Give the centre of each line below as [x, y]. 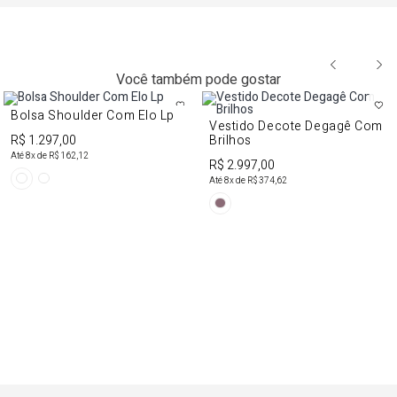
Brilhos [230, 140]
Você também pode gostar [198, 79]
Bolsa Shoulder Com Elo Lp [93, 115]
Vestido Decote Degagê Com [296, 126]
